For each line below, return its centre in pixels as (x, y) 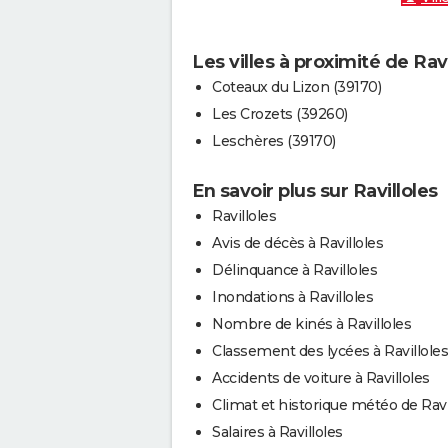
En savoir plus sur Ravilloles (315, 191)
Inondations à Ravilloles (292, 297)
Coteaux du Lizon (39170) (296, 87)
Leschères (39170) (274, 141)
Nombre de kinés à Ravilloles (311, 324)
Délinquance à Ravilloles (294, 270)
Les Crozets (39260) (280, 114)
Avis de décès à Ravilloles (297, 243)
